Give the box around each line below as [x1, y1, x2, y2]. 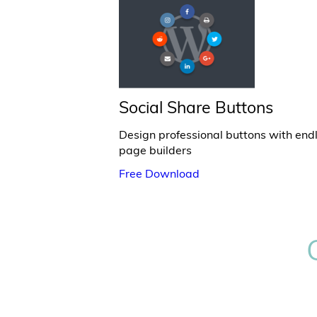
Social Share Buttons [119, 97, 273, 117]
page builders [119, 143, 192, 157]
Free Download [119, 166, 200, 180]
